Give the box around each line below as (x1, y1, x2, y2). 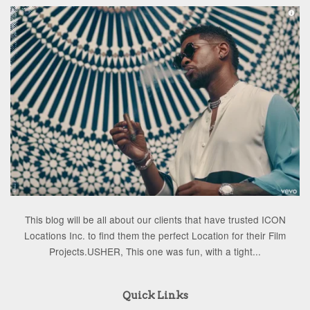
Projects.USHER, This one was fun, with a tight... (49, 244, 261, 258)
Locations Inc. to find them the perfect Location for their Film (24, 228, 286, 242)
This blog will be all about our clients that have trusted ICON (24, 212, 286, 226)
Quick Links (122, 289, 188, 302)
